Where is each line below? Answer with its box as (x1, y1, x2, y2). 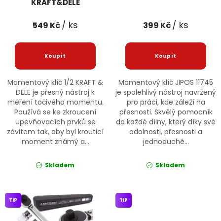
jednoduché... (143, 137, 189, 147)
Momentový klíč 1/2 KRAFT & (7, 77, 103, 88)
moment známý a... (21, 137, 89, 147)
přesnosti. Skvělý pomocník (119, 107, 213, 117)
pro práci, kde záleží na (126, 97, 205, 108)
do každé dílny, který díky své (116, 117, 216, 127)
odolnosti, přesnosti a (129, 127, 202, 137)
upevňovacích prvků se (15, 117, 96, 127)
